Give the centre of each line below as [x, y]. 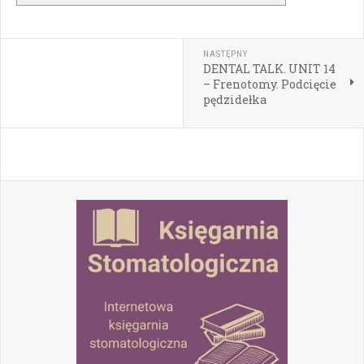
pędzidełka [234, 100]
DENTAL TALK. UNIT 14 [269, 69]
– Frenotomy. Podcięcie [269, 84]
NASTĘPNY [225, 54]
